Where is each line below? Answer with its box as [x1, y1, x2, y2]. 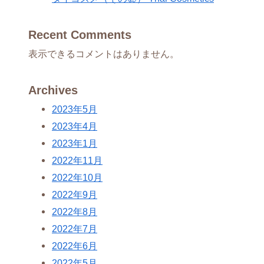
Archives [28, 84, 78, 97]
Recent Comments [28, 28, 131, 42]
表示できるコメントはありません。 [28, 48, 179, 60]
